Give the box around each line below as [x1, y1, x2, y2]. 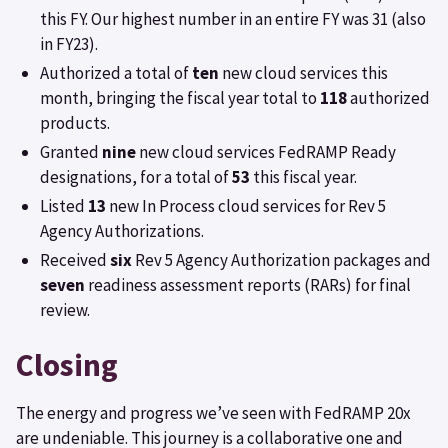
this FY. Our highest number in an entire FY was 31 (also [40, 7, 426, 30]
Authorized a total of [40, 61, 192, 84]
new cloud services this [219, 61, 388, 84]
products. [40, 111, 110, 134]
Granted [40, 140, 102, 163]
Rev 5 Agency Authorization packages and [132, 249, 431, 272]
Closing [16, 344, 118, 385]
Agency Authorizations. [40, 220, 204, 243]
